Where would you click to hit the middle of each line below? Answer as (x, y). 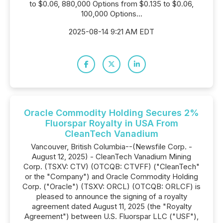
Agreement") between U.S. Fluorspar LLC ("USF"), (111, 216)
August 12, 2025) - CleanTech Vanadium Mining (111, 157)
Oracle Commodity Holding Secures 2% (111, 113)
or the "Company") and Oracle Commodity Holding (111, 176)
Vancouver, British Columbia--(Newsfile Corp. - (111, 147)
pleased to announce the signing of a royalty (111, 196)
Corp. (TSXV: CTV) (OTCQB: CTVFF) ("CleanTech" (111, 167)
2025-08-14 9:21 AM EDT (111, 32)
